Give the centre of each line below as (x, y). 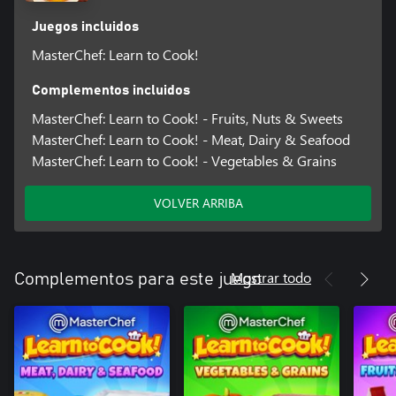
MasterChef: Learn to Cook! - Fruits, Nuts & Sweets (187, 118)
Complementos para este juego (138, 280)
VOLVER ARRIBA (198, 203)
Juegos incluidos (85, 27)
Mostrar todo (271, 278)
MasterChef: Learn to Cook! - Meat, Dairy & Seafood (190, 140)
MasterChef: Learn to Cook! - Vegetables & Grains (184, 161)
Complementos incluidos (110, 91)
